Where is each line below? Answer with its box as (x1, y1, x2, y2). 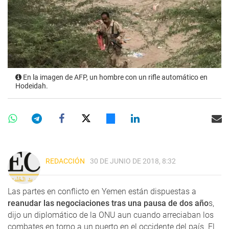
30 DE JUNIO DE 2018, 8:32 (90, 157, 176, 166)
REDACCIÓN (45, 157, 85, 166)
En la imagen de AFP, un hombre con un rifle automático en (21, 73, 208, 82)
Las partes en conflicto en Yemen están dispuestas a (8, 187, 196, 197)
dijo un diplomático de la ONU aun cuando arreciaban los (8, 210, 214, 220)
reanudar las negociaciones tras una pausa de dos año (8, 198, 209, 209)
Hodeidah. (15, 82, 48, 91)
